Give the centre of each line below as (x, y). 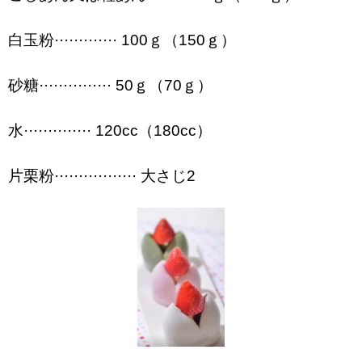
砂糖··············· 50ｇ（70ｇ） (110, 86)
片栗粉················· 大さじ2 (102, 176)
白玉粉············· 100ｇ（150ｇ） (122, 40)
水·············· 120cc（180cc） (110, 131)
